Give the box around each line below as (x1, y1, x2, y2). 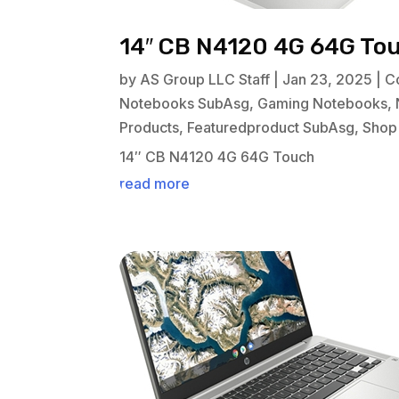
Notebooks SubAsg (119, 94, 250, 113)
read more (119, 175, 191, 193)
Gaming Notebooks (257, 94, 388, 113)
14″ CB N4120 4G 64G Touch (119, 148, 315, 167)
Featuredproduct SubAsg (187, 118, 355, 137)
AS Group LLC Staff (140, 70, 271, 89)
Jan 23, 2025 (282, 70, 373, 89)
